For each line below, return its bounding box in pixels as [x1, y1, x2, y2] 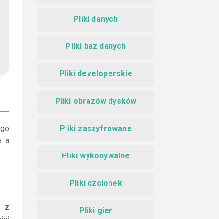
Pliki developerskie [59, 69, 132, 78]
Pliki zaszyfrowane [60, 124, 132, 133]
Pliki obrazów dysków [55, 96, 137, 106]
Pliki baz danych [66, 42, 126, 51]
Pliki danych [73, 14, 118, 23]
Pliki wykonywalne [62, 151, 130, 160]
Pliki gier [79, 206, 113, 215]
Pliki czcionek [69, 178, 122, 188]
